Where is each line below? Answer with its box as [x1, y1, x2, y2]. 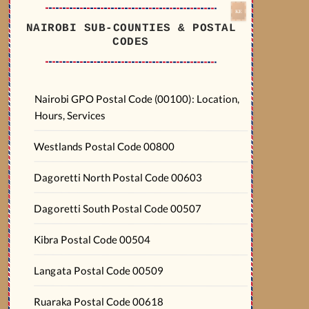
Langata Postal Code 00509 [34, 263, 164, 277]
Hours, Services [34, 108, 106, 121]
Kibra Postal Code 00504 [34, 232, 151, 246]
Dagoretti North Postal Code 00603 [34, 170, 203, 184]
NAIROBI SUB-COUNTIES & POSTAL [26, 21, 237, 35]
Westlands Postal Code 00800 [34, 139, 175, 153]
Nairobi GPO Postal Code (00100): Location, [34, 92, 239, 106]
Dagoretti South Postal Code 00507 [34, 201, 202, 215]
